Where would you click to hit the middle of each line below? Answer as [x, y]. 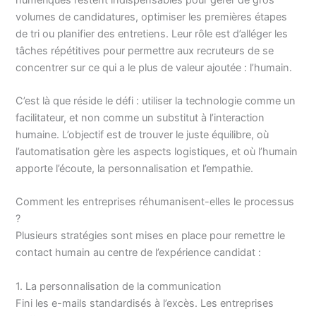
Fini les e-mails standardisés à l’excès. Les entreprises [145, 303]
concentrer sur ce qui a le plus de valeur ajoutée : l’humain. [154, 67]
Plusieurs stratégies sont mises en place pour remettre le [151, 236]
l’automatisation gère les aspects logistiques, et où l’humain [157, 152]
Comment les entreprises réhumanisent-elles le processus [155, 202]
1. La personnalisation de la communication [119, 286]
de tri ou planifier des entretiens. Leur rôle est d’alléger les [152, 34]
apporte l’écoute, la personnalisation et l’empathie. [135, 169]
